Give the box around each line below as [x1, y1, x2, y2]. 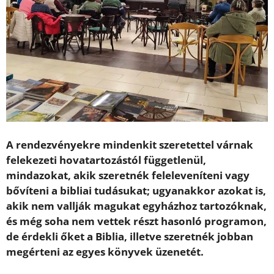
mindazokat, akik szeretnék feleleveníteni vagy [6, 168, 250, 183]
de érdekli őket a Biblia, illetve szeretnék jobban [6, 229, 253, 244]
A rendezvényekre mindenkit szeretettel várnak [6, 138, 253, 152]
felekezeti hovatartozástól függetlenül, [6, 153, 206, 168]
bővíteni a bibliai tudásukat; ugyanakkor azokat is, [6, 183, 266, 198]
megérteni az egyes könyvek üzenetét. [6, 245, 204, 259]
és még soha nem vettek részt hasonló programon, [6, 214, 267, 229]
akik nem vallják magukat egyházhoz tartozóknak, [6, 199, 267, 213]
